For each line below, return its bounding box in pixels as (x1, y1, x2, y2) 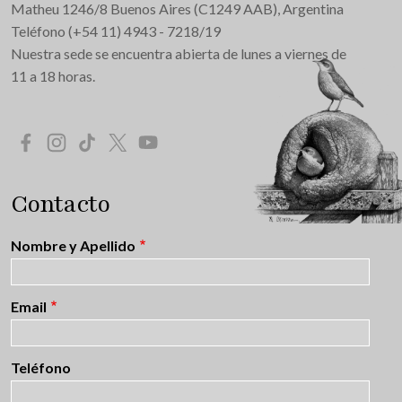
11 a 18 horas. (11, 66, 95, 84)
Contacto (11, 187, 109, 220)
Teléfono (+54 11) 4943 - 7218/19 (11, 22, 221, 39)
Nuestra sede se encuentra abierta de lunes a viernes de (11, 44, 346, 62)
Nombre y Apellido (11, 236, 135, 254)
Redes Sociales (10, 130, 108, 153)
